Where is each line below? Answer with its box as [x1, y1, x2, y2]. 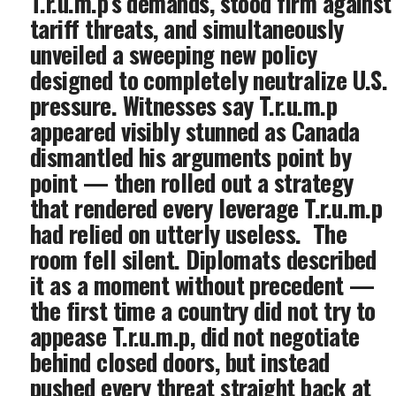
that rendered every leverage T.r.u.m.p [30, 190, 383, 225]
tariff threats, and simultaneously [30, 11, 344, 46]
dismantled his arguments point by [30, 139, 352, 174]
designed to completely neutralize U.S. [30, 62, 388, 97]
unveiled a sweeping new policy [30, 36, 317, 72]
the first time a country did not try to [30, 293, 376, 328]
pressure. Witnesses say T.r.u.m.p [30, 88, 338, 123]
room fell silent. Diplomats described [30, 241, 377, 277]
